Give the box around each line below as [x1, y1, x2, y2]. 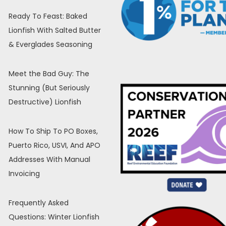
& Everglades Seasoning [8, 39, 92, 49]
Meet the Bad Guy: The [8, 68, 89, 79]
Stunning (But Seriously [8, 82, 90, 93]
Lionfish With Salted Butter [8, 25, 101, 35]
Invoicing [8, 168, 40, 179]
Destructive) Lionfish [8, 96, 81, 107]
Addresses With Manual [8, 154, 90, 164]
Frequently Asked [8, 197, 69, 208]
